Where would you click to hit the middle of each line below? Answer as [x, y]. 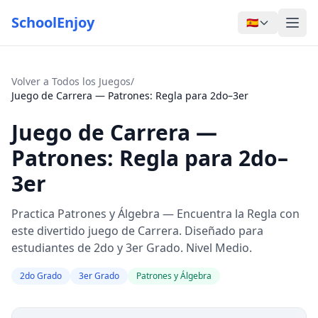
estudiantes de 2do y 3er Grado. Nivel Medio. [132, 248]
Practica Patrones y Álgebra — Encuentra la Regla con [155, 214]
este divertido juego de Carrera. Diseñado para [137, 231]
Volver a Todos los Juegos [71, 81]
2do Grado [41, 276]
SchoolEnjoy [53, 22]
